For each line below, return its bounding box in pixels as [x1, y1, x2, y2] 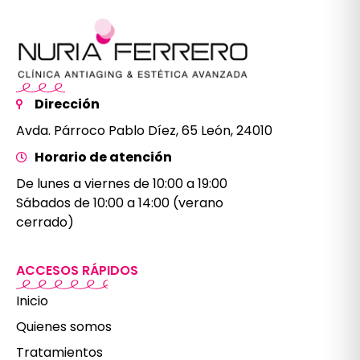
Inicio [16, 291, 48, 310]
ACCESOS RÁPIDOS [16, 261, 138, 280]
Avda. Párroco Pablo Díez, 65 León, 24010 [16, 121, 272, 141]
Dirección [34, 95, 100, 114]
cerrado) [16, 213, 74, 232]
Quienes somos [16, 317, 112, 336]
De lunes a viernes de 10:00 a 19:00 [16, 174, 227, 194]
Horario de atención [34, 148, 172, 167]
